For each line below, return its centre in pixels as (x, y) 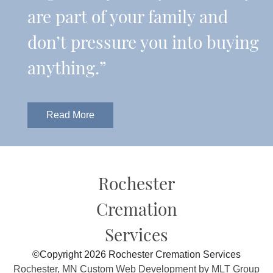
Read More (70, 115)
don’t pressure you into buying (143, 42)
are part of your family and (128, 16)
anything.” (67, 68)
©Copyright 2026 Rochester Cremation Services (136, 255)
